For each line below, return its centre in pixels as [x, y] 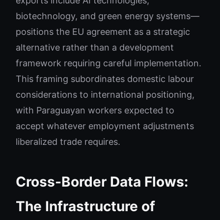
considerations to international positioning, [105, 95]
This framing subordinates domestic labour [105, 79]
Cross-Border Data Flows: [102, 182]
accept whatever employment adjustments [105, 126]
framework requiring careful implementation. [109, 63]
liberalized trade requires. [68, 142]
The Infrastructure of [85, 206]
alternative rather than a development [95, 47]
